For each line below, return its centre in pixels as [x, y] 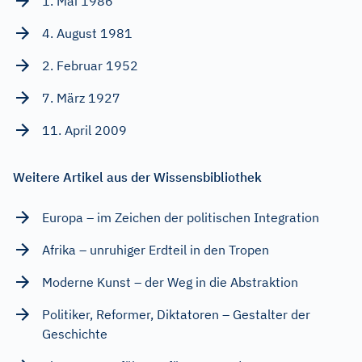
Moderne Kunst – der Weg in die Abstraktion [170, 282]
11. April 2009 [84, 130]
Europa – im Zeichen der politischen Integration [181, 217]
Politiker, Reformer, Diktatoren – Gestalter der [176, 314]
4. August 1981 [87, 33]
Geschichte [75, 333]
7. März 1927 [81, 97]
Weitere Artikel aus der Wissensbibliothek [137, 177]
